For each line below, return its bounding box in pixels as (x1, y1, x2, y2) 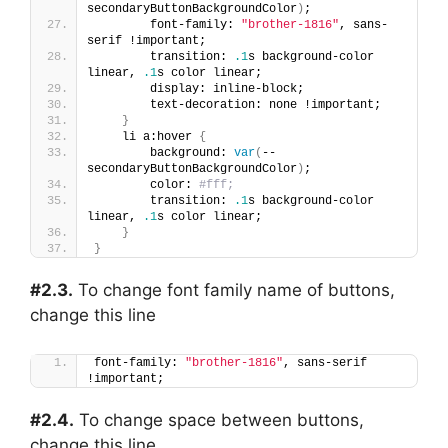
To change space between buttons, (74, 409, 364, 430)
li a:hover (94, 130, 199, 145)
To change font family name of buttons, (73, 280, 395, 301)
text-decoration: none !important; (94, 98, 381, 113)
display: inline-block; (94, 82, 304, 97)
